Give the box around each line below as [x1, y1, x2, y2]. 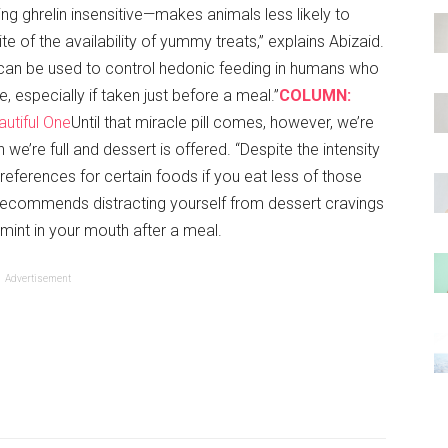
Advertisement [5, 272, 71, 284]
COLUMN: [279, 85, 351, 105]
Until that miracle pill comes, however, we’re [71, 112, 374, 132]
